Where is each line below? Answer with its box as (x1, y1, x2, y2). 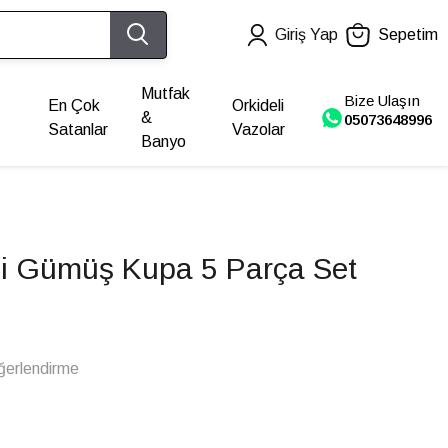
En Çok (48, 97, 101, 114)
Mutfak (140, 85, 190, 102)
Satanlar (48, 121, 109, 138)
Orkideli (231, 97, 284, 114)
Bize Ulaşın (344, 91, 420, 109)
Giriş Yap (275, 26, 338, 43)
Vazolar (231, 121, 285, 138)
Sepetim (378, 26, 438, 43)
